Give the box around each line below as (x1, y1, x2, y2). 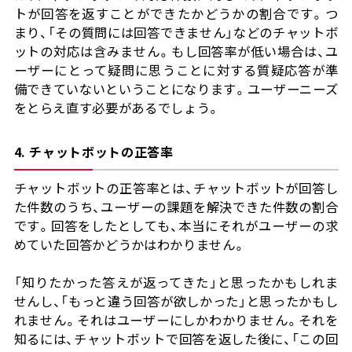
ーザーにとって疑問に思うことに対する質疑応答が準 (13, 60, 339, 80)
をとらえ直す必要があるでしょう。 (13, 98, 221, 118)
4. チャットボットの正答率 (13, 142, 174, 162)
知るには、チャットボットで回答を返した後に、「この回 (13, 329, 339, 349)
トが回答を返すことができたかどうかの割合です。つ (13, 4, 339, 24)
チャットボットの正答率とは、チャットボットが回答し (13, 178, 339, 198)
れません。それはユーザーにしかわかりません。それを (13, 310, 339, 330)
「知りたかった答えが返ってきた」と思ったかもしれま (13, 273, 339, 292)
